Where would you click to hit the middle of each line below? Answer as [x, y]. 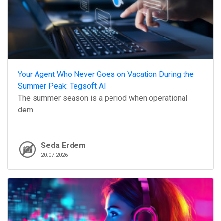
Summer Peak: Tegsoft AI [62, 86]
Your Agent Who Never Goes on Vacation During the [106, 74]
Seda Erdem [63, 146]
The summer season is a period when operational [103, 98]
